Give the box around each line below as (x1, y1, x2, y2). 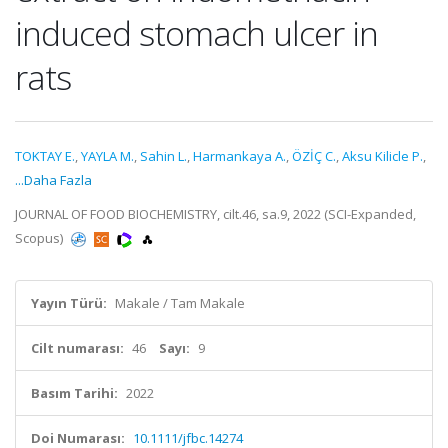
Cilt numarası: (31, 339, 124, 357)
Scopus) (15, 229, 66, 247)
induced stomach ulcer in (15, 10, 378, 56)
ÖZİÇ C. (292, 147, 336, 165)
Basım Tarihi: (31, 384, 118, 402)
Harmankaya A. (193, 147, 286, 165)
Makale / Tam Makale (115, 294, 245, 312)
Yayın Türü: (31, 294, 107, 312)
